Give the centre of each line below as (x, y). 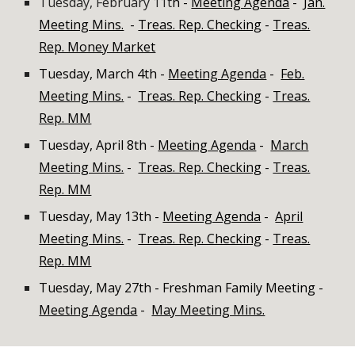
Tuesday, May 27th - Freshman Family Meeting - (181, 288)
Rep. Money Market (97, 47)
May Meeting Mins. (208, 310)
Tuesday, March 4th (98, 74)
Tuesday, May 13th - (101, 216)
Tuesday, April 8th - (99, 145)
